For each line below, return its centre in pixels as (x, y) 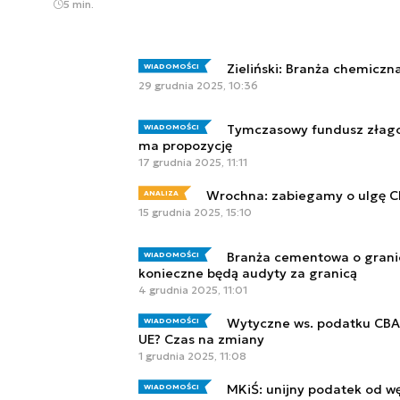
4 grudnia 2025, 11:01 (193, 289)
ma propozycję (185, 146)
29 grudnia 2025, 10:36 (198, 85)
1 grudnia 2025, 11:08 (192, 356)
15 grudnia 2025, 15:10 (195, 212)
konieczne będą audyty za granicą (248, 273)
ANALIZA (161, 193)
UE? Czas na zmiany (201, 340)
